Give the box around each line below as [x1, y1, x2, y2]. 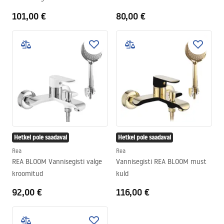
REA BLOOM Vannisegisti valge [12, 157, 102, 166]
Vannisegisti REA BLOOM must [116, 157, 206, 166]
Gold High [12, 5, 40, 14]
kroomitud [12, 169, 43, 178]
